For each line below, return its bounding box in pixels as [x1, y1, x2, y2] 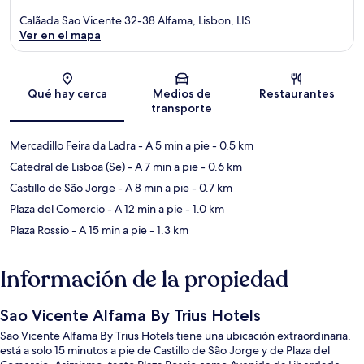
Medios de [152, 86, 211, 102]
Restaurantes [258, 86, 335, 102]
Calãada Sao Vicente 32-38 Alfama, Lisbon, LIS [19, 13, 251, 28]
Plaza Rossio [10, 223, 69, 238]
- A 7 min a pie [125, 159, 198, 175]
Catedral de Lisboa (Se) [10, 159, 125, 175]
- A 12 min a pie [105, 201, 183, 217]
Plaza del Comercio [10, 201, 105, 217]
